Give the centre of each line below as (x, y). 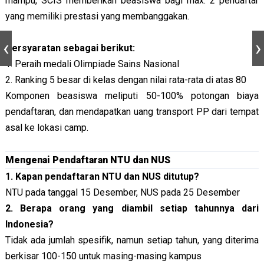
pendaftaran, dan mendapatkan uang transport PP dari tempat (132, 111)
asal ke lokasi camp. (47, 127)
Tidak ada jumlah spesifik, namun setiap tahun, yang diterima (132, 240)
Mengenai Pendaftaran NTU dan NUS (88, 160)
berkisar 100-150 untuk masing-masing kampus (103, 256)
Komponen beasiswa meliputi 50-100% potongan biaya (132, 95)
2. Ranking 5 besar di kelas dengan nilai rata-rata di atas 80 (126, 80)
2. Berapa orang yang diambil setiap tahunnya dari (132, 208)
